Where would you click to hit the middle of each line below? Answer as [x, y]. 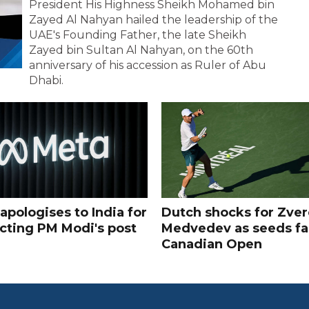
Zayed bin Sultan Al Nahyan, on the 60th [141, 50]
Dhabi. [47, 80]
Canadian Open [212, 245]
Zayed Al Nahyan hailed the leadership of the [154, 19]
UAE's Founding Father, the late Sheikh [138, 34]
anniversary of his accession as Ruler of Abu [148, 65]
